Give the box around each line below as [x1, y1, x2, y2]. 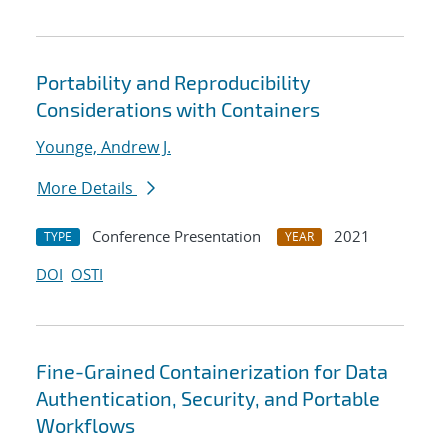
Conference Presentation [92, 226, 261, 247]
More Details [37, 177, 137, 200]
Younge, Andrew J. [36, 136, 171, 159]
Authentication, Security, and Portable [36, 386, 380, 411]
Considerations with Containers [36, 97, 320, 122]
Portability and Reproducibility [36, 70, 311, 95]
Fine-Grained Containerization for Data [36, 359, 388, 384]
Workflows [36, 413, 135, 438]
